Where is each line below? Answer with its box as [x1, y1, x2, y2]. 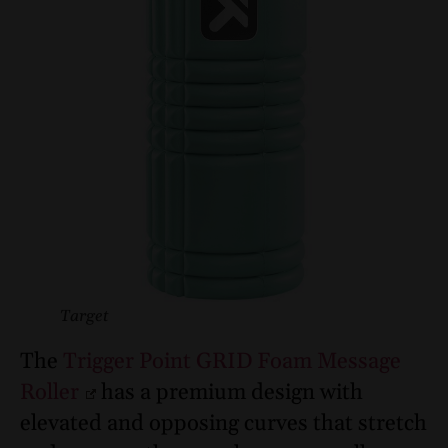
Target [59, 305, 109, 326]
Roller [20, 378, 79, 407]
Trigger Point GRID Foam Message [63, 347, 401, 376]
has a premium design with [95, 378, 363, 407]
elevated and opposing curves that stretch [20, 409, 427, 438]
